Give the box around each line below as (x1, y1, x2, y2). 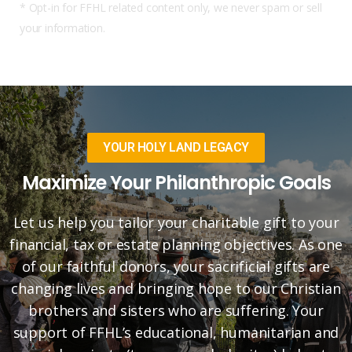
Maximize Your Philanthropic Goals (21, 169, 331, 196)
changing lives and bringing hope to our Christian (11, 278, 341, 298)
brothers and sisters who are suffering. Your (28, 300, 324, 320)
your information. (20, 20, 105, 35)
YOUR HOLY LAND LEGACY (103, 139, 249, 155)
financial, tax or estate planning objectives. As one (9, 234, 343, 254)
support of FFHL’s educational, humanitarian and (13, 322, 339, 342)
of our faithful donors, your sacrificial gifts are (22, 256, 330, 276)
